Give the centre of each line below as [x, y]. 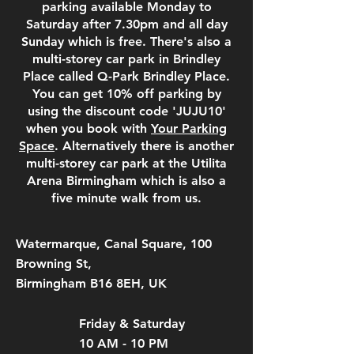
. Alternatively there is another [144, 146]
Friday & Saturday [132, 324]
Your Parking [189, 128]
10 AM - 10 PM [126, 343]
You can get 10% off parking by [126, 94]
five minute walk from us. [126, 198]
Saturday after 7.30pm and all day [126, 24]
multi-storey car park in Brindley [126, 59]
